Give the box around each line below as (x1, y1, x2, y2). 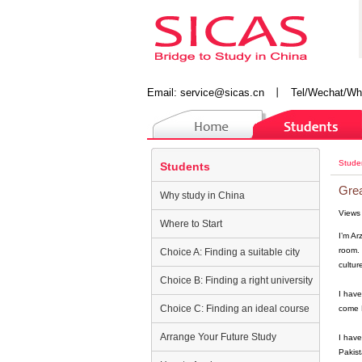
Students (160, 160, 210, 173)
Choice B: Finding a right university (160, 275, 313, 286)
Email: (147, 86, 180, 99)
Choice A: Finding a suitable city (160, 246, 300, 258)
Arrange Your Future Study (160, 331, 276, 343)
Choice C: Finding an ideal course (160, 303, 309, 314)
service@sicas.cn (180, 86, 264, 99)
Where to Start (160, 218, 222, 229)
